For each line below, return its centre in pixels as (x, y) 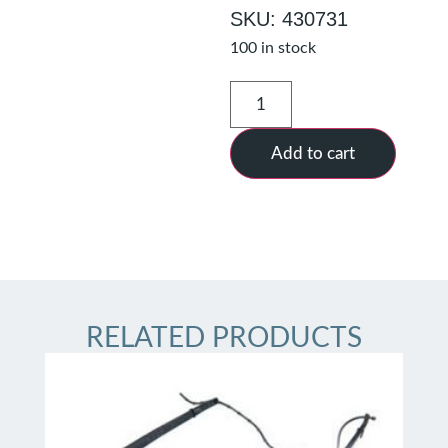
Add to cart (313, 153)
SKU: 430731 (289, 18)
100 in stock (273, 47)
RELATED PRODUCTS (224, 337)
